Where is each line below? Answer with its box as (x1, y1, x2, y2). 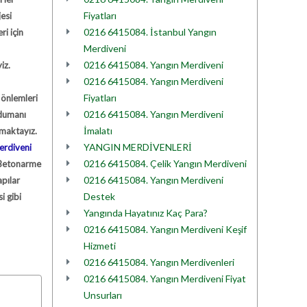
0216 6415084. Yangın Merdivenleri (84, 256, 234, 268)
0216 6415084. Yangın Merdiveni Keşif (84, 223, 247, 235)
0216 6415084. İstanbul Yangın (84, 26, 217, 38)
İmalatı (84, 125, 112, 136)
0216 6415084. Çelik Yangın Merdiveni (84, 158, 247, 169)
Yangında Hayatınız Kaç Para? (84, 207, 208, 219)
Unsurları (84, 289, 122, 301)
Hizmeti (84, 240, 116, 251)
